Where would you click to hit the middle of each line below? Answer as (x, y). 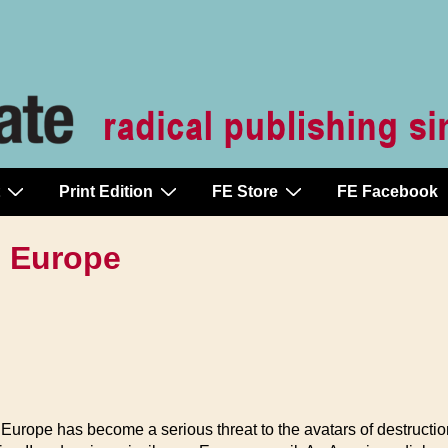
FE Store (245, 191)
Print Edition (106, 191)
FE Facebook (387, 191)
